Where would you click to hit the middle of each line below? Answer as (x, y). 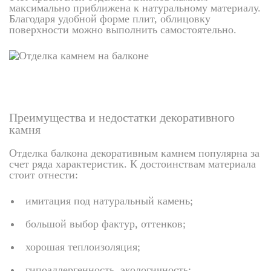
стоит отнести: (44, 175)
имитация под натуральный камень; (109, 201)
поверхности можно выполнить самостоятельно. (123, 30)
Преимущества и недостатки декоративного (122, 117)
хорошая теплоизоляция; (83, 247)
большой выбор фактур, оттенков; (106, 224)
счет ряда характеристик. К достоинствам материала (132, 164)
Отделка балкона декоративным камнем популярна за (134, 153)
